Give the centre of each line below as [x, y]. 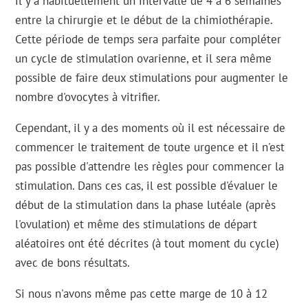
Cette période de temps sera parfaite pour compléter [148, 39]
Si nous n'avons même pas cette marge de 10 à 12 [142, 294]
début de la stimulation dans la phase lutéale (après [146, 205]
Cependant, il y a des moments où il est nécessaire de [151, 128]
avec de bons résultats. [73, 263]
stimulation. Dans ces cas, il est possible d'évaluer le [147, 186]
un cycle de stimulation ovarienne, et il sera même [144, 58]
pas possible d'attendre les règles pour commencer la [150, 166]
